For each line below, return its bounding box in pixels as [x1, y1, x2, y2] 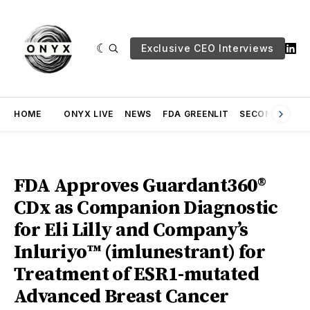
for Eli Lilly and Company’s [14, 218, 248, 242]
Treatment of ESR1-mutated [14, 262, 259, 286]
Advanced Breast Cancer [14, 284, 229, 309]
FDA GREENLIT [162, 109, 229, 119]
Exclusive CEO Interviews [141, 42, 274, 54]
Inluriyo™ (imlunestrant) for [14, 240, 266, 264]
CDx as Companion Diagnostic [14, 196, 278, 220]
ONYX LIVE [63, 109, 114, 119]
